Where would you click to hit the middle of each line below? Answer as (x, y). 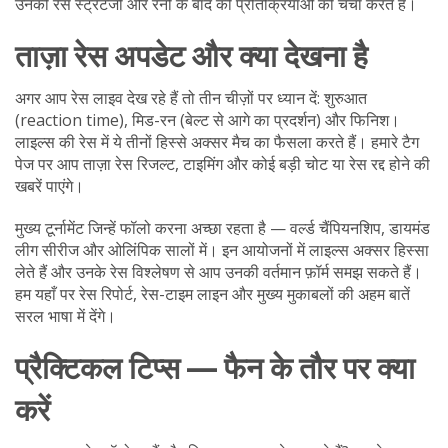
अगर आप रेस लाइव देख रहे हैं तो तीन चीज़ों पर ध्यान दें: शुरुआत (191, 98)
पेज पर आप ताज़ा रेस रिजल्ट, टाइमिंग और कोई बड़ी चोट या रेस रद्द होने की (222, 164)
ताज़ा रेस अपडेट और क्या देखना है (191, 56)
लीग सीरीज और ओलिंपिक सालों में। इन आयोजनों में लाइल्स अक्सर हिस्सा (222, 250)
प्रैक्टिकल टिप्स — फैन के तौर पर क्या (215, 368)
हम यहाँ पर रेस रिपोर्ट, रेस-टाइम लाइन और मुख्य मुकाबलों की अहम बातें (212, 294)
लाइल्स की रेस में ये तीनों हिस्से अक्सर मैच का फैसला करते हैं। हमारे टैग (217, 142)
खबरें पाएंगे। (49, 186)
